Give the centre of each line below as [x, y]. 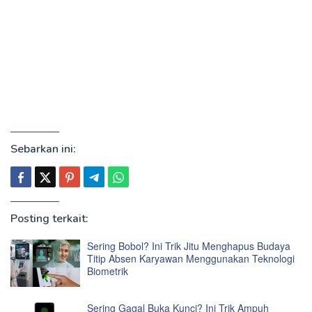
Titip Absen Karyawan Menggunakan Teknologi [191, 259]
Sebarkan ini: [43, 149]
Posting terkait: [49, 219]
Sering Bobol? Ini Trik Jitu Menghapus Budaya [189, 246]
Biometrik [108, 271]
